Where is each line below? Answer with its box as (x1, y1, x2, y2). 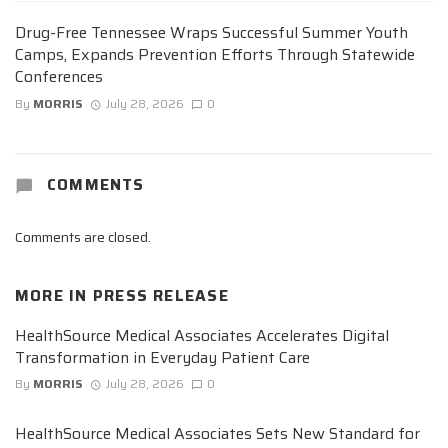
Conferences (15, 64, 103, 90)
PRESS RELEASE (92, 284, 229, 309)
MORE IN (15, 284, 93, 309)
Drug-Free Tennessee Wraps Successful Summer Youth (15, 20, 408, 46)
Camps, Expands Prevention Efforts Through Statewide (15, 42, 415, 68)
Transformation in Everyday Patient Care (15, 345, 310, 370)
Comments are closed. (15, 226, 151, 249)
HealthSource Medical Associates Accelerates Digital (15, 323, 389, 348)
